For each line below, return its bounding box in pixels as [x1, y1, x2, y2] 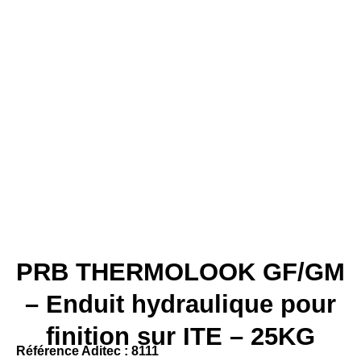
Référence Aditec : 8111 [16, 344, 159, 358]
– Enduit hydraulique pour [25, 290, 336, 318]
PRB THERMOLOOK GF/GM [16, 258, 345, 286]
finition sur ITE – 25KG [46, 322, 315, 351]
